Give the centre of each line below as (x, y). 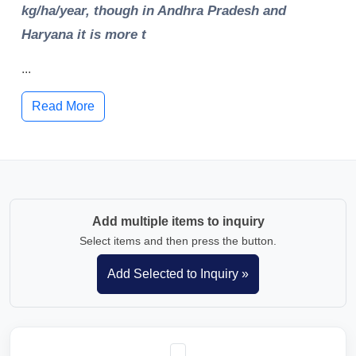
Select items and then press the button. (178, 241)
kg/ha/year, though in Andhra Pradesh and (154, 11)
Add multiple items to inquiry (178, 221)
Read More (63, 106)
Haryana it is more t (84, 35)
